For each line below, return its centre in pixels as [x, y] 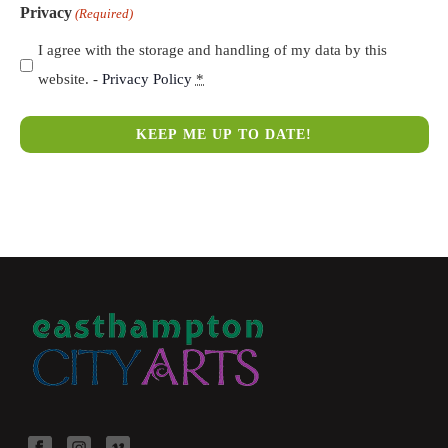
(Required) [103, 14]
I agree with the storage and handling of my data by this [212, 50]
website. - [69, 79]
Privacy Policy [146, 79]
